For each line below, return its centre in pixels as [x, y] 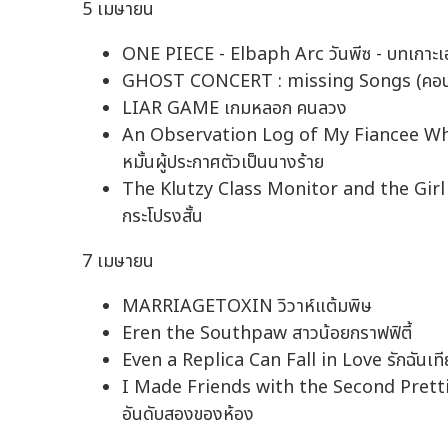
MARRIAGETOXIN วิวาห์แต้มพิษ [247, 307]
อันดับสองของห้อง [188, 415]
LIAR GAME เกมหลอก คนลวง [234, 109]
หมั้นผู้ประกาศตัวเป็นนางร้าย [223, 163]
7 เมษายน [118, 262]
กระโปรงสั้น [162, 217]
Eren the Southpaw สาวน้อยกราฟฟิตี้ [267, 334]
